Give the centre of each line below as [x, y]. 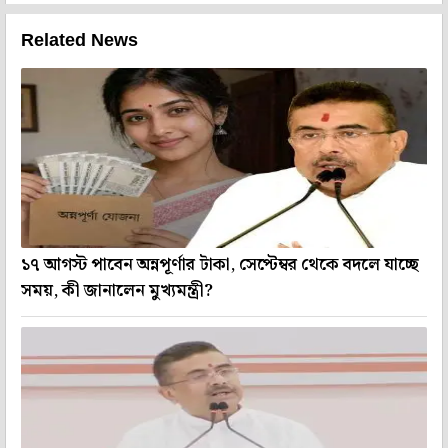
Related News [79, 40]
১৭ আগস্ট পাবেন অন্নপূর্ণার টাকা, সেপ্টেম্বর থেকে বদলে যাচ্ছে [220, 264]
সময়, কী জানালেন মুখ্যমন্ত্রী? [117, 290]
